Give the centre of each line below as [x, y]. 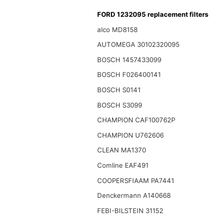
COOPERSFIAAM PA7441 [135, 180]
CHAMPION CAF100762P [136, 120]
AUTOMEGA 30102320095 [138, 45]
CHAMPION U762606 [130, 135]
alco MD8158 [117, 29]
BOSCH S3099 [119, 105]
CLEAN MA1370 [121, 150]
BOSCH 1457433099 [129, 59]
